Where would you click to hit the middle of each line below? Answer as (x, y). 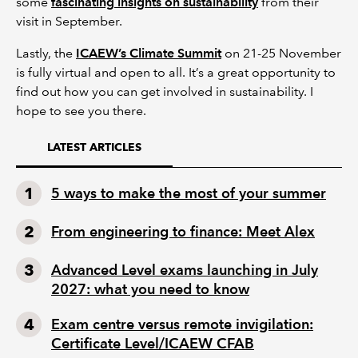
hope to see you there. (81, 110)
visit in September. (69, 21)
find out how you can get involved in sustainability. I (165, 91)
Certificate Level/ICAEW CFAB (153, 343)
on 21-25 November (281, 53)
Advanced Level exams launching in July (185, 269)
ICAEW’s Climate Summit (149, 53)
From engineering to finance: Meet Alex (183, 231)
